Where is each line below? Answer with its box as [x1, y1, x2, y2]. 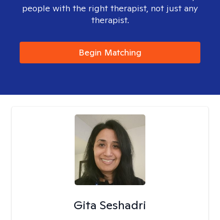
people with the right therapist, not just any [22, 2, 198, 14]
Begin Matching [79, 47, 141, 58]
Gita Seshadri [74, 197, 146, 213]
